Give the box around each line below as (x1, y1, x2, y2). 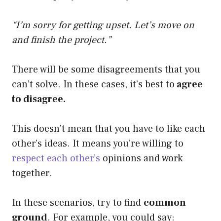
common (144, 196, 186, 209)
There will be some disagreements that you (12, 63, 200, 76)
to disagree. (12, 92, 66, 106)
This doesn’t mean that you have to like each (12, 122, 205, 135)
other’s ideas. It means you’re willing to (12, 137, 184, 150)
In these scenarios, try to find (12, 196, 144, 209)
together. (12, 166, 52, 180)
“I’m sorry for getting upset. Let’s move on (12, 18, 194, 32)
